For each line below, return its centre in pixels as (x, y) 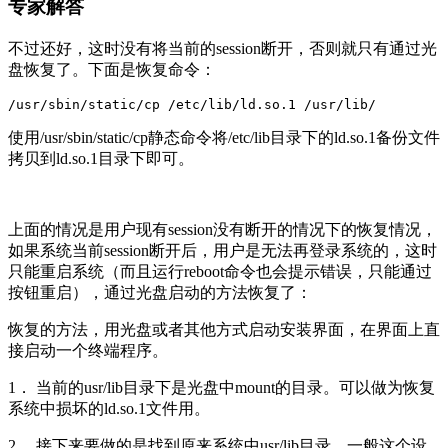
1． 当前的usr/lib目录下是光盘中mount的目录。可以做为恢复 (221, 387)
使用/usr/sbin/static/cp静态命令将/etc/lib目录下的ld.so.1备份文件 (224, 137)
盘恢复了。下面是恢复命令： (112, 69)
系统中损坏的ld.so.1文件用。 (109, 408)
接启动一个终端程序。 (88, 350)
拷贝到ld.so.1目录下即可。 (101, 158)
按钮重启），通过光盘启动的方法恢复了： (160, 292)
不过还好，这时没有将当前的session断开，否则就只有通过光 (222, 48)
